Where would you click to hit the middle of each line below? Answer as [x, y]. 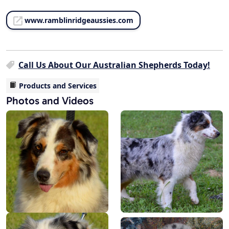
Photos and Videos [50, 101]
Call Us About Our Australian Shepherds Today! [114, 65]
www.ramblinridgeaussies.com [79, 20]
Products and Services [58, 86]
